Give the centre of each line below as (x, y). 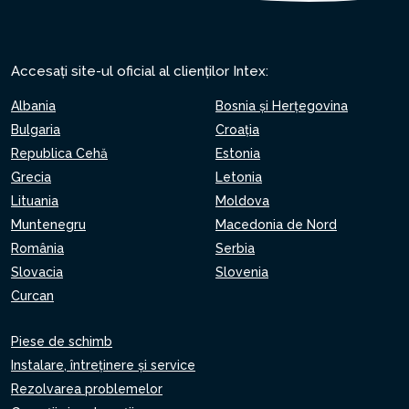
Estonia (238, 153)
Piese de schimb (62, 341)
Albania (33, 106)
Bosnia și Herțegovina (282, 106)
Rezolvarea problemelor (87, 389)
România (37, 248)
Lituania (35, 201)
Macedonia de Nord (276, 225)
